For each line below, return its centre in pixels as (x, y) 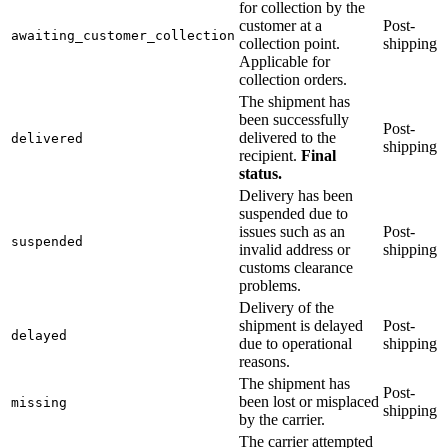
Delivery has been (296, 195)
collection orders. (293, 79)
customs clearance (296, 267)
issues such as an (292, 231)
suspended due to (293, 213)
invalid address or (294, 249)
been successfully (294, 119)
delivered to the (287, 137)
